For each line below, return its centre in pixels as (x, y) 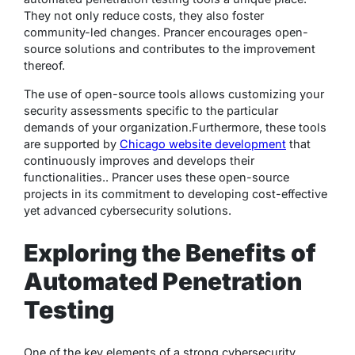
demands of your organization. (108, 127)
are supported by (72, 143)
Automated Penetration (163, 281)
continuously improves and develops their (139, 160)
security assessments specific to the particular (151, 110)
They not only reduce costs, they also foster (144, 15)
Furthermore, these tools (259, 127)
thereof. (44, 65)
